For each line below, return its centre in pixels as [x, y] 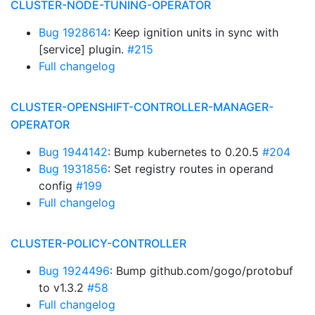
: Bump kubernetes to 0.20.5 [185, 152]
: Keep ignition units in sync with [193, 32]
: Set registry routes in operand [191, 169]
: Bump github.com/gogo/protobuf [201, 271]
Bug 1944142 [73, 152]
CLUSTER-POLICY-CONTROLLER [98, 243]
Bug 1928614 [73, 32]
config [57, 186]
